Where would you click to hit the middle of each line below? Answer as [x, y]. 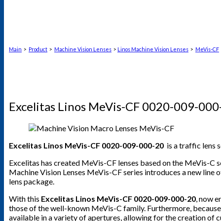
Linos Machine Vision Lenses [153, 49]
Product [38, 49]
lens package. [32, 182]
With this [25, 199]
